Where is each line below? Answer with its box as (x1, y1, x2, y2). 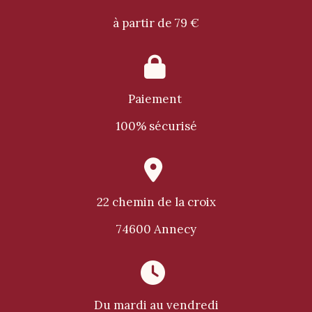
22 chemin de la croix (96, 194, 216, 210)
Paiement (127, 91, 185, 107)
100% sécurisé (115, 118, 197, 134)
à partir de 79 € (113, 15, 199, 31)
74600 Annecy (116, 221, 196, 237)
